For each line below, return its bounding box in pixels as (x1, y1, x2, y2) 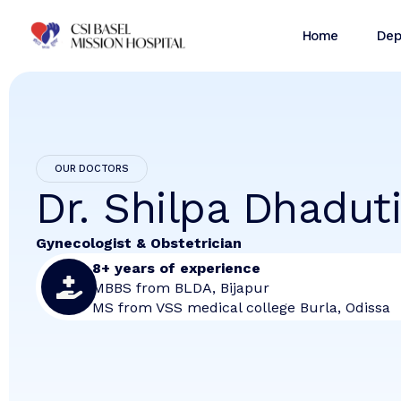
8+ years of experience (91, 260, 260, 277)
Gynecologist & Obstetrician (36, 235, 242, 252)
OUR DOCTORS (55, 163, 129, 175)
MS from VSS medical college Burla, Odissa (91, 299, 390, 317)
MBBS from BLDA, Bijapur (91, 279, 269, 297)
